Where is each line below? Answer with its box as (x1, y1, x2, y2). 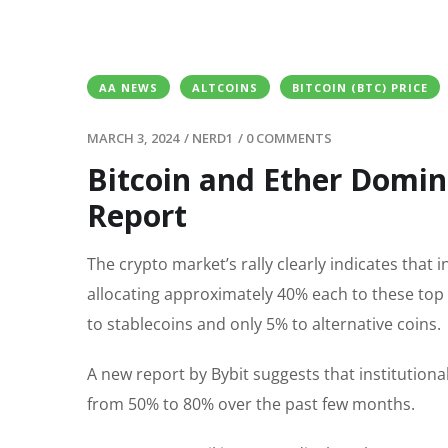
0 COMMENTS (246, 129, 332, 148)
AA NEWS (99, 80, 158, 96)
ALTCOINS (192, 80, 258, 96)
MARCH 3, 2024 (87, 129, 179, 148)
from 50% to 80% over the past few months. (87, 393, 415, 416)
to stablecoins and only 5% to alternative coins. (87, 313, 441, 336)
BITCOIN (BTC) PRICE (292, 80, 428, 96)
